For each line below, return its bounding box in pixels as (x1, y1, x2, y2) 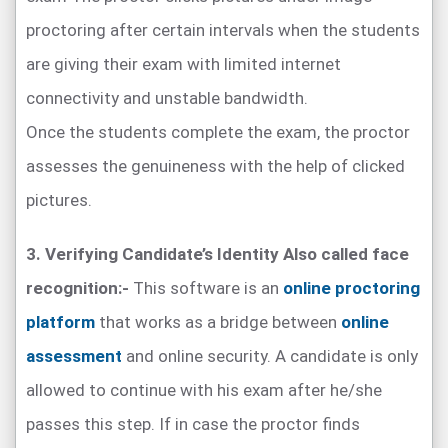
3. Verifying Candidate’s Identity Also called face (26, 243, 409, 264)
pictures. (26, 189, 92, 210)
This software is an (129, 277, 283, 298)
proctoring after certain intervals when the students (26, 19, 420, 40)
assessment (26, 345, 122, 366)
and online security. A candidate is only (122, 345, 418, 366)
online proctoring (283, 277, 420, 298)
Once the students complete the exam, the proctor (26, 121, 410, 142)
